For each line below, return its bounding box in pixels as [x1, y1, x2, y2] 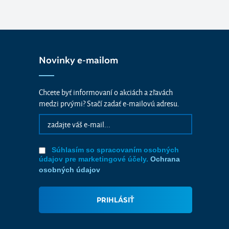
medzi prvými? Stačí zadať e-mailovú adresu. [39, 97, 179, 109]
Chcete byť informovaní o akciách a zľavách [39, 86, 173, 98]
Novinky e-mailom [39, 54, 118, 66]
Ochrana [150, 155, 180, 163]
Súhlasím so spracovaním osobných [50, 146, 179, 154]
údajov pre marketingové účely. [39, 155, 150, 163]
